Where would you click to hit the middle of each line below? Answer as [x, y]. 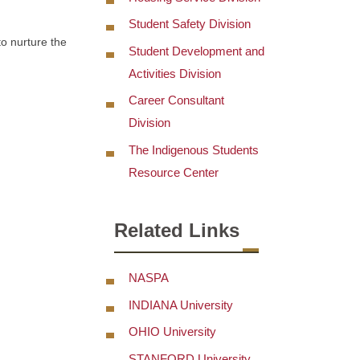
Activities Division [175, 73]
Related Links [177, 230]
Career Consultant [176, 100]
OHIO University [172, 332]
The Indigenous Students [194, 149]
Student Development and [196, 51]
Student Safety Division [190, 24]
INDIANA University [181, 305]
